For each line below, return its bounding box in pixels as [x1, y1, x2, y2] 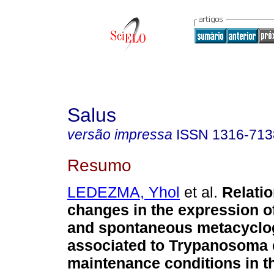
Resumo [67, 155, 131, 175]
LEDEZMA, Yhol [67, 183, 180, 201]
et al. [180, 183, 218, 201]
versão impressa [67, 127, 172, 143]
